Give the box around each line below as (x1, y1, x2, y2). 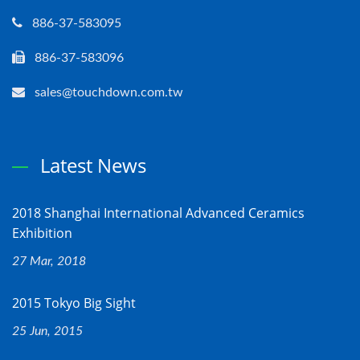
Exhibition (12, 224, 72, 242)
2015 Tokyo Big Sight (12, 294, 136, 312)
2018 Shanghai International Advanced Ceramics (12, 204, 305, 222)
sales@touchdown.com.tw (35, 86, 183, 99)
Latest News (40, 152, 146, 178)
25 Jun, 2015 (12, 325, 83, 337)
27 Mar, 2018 (12, 255, 86, 268)
